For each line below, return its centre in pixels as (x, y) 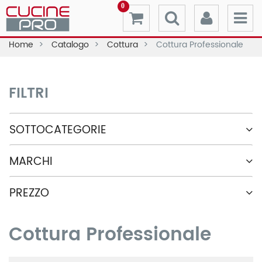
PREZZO (29, 193)
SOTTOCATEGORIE (58, 130)
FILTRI (29, 94)
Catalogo (71, 45)
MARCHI (31, 162)
